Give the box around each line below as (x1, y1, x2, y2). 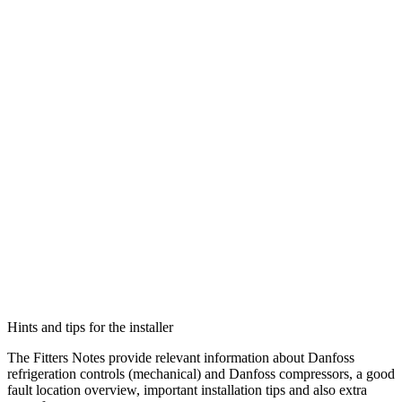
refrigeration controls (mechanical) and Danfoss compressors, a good (7, 366, 395, 382)
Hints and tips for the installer (7, 319, 173, 336)
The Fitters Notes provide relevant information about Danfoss (7, 350, 354, 366)
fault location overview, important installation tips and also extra (7, 382, 367, 398)
